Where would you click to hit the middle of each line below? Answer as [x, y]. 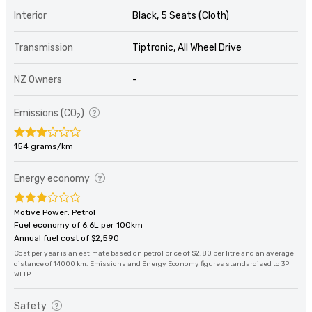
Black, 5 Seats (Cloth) [181, 16]
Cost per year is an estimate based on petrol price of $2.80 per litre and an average [154, 254]
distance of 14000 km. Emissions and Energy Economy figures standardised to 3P [151, 264]
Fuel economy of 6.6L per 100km [78, 225]
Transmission [44, 48]
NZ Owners [38, 80]
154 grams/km [44, 147]
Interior [30, 16]
